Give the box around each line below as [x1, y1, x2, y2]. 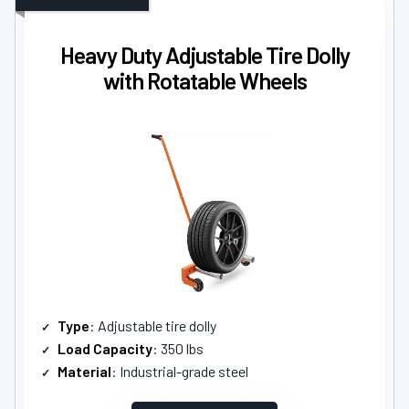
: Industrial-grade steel [111, 362, 248, 380]
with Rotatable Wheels [102, 66, 307, 94]
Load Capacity [58, 339, 152, 357]
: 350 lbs [152, 339, 204, 357]
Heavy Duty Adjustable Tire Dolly [59, 40, 350, 68]
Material [58, 362, 111, 380]
